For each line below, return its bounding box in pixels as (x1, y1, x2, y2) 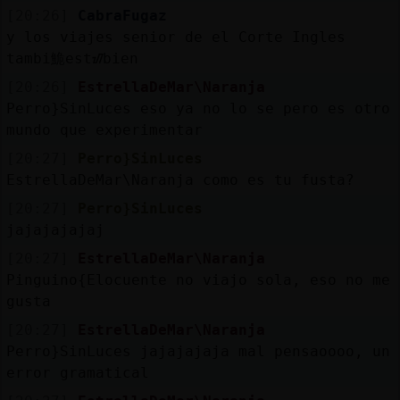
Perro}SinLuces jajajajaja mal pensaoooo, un (5, 342, 390, 360)
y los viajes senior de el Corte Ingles (5, 28, 346, 46)
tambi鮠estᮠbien (5, 49, 138, 67)
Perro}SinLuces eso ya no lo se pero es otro (5, 99, 390, 117)
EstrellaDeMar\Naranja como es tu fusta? (5, 171, 354, 188)
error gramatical (5, 363, 149, 381)
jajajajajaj (5, 221, 104, 238)
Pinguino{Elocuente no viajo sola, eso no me (5, 271, 390, 288)
